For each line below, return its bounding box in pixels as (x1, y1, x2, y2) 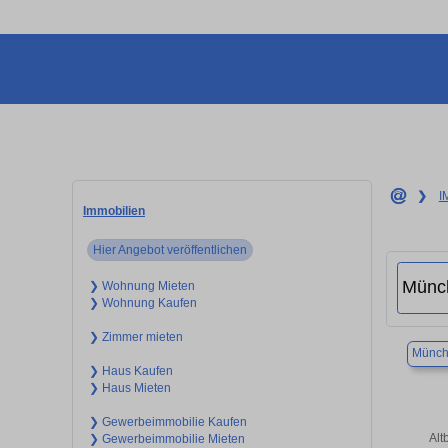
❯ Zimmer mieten (88, 329, 183, 344)
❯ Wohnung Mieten (88, 278, 195, 293)
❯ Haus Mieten (88, 380, 171, 395)
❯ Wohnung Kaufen (88, 295, 197, 310)
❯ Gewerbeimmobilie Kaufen (88, 414, 247, 429)
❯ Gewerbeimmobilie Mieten (88, 431, 245, 446)
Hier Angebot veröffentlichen (93, 242, 248, 257)
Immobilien (83, 203, 145, 218)
